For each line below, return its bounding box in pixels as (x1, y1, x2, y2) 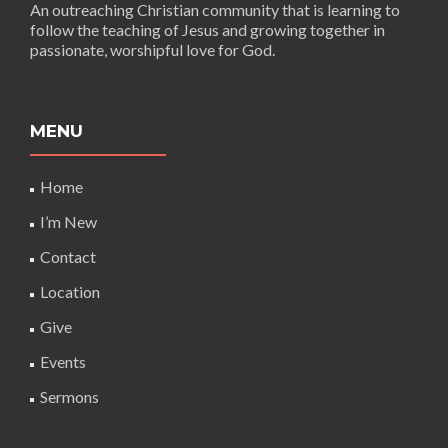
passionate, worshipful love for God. (30, 40, 275, 59)
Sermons (40, 387, 99, 406)
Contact (40, 247, 96, 266)
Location (40, 282, 100, 301)
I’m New (40, 212, 97, 231)
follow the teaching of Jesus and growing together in (30, 20, 385, 39)
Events (40, 352, 86, 371)
